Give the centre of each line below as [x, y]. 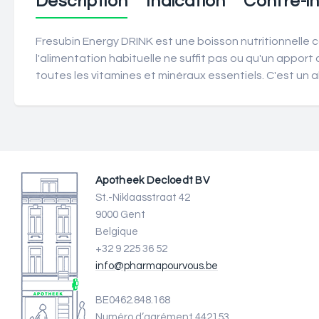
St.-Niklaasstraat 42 [143, 198]
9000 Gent [120, 215]
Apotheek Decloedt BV [152, 181]
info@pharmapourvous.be [157, 266]
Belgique [117, 232]
